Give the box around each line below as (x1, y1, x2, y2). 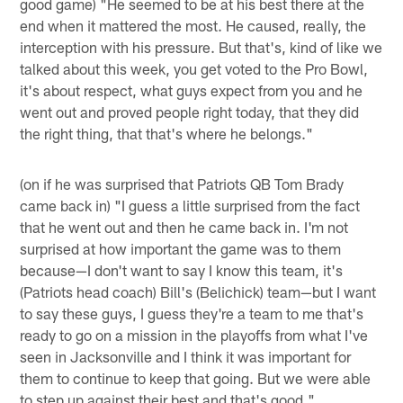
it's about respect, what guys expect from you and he (20, 80, 363, 99)
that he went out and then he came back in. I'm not (20, 217, 349, 236)
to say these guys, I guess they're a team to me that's (20, 303, 364, 322)
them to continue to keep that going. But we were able (20, 368, 372, 387)
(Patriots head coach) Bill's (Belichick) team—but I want (20, 282, 377, 300)
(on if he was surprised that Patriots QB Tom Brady (20, 174, 345, 193)
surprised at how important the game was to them (20, 238, 342, 257)
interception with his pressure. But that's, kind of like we (20, 37, 383, 56)
